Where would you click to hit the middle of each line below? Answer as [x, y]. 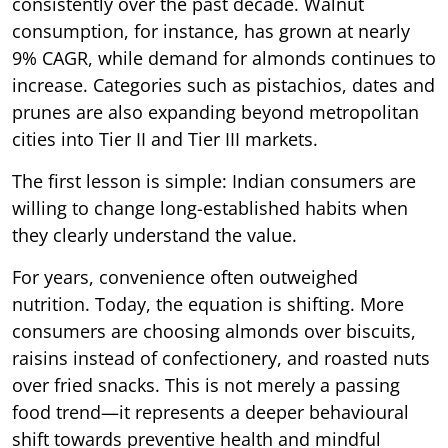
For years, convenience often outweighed [185, 276]
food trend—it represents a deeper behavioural [210, 411]
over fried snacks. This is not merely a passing [206, 384]
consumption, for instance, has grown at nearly [211, 30]
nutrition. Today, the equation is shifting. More [208, 303]
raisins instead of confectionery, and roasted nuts [221, 357]
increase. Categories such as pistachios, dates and [223, 84]
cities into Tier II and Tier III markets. [165, 138]
